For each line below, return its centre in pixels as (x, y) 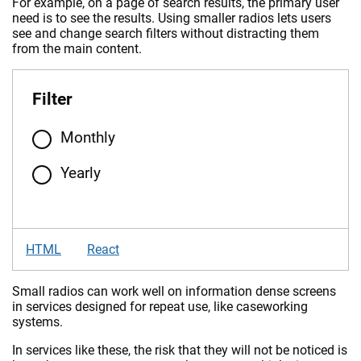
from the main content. (77, 49)
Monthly (88, 137)
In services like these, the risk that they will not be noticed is (180, 350)
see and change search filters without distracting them (166, 33)
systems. (37, 322)
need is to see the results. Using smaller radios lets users (172, 18)
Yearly (81, 173)
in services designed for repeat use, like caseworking (160, 307)
